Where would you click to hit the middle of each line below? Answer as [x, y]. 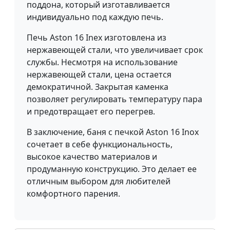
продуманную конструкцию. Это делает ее [112, 169]
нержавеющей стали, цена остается [99, 75]
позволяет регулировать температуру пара [114, 99]
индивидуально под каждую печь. [95, 17]
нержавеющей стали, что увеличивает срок [115, 50]
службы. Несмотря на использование [102, 62]
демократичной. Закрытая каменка [98, 87]
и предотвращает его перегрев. [91, 112]
